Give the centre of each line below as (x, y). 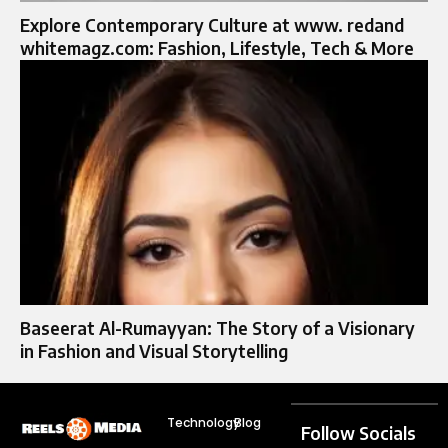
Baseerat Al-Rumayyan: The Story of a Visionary (217, 328)
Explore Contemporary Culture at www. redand (212, 25)
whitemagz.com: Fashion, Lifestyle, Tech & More (217, 48)
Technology (203, 423)
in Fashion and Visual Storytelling (154, 351)
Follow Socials (359, 433)
